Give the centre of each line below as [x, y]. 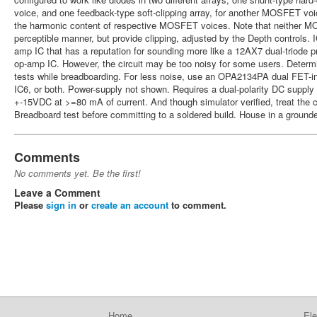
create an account [130, 205]
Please [30, 205]
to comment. [197, 205]
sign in [61, 205]
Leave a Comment [57, 192]
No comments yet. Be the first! [77, 173]
